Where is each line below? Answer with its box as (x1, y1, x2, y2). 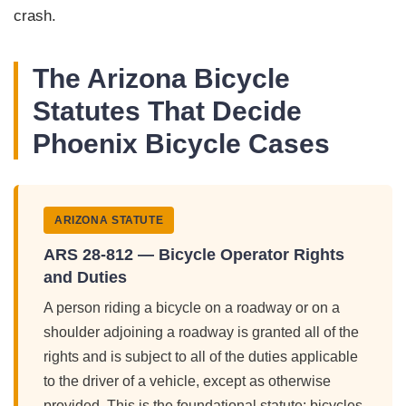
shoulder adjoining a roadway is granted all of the (43, 324, 359, 341)
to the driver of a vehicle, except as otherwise (43, 373, 331, 390)
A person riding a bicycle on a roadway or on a (43, 300, 340, 316)
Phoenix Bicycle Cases (33, 128, 330, 159)
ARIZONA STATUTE (54, 214, 164, 227)
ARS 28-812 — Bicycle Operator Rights (43, 245, 344, 265)
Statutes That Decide (33, 95, 302, 127)
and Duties (43, 267, 127, 287)
